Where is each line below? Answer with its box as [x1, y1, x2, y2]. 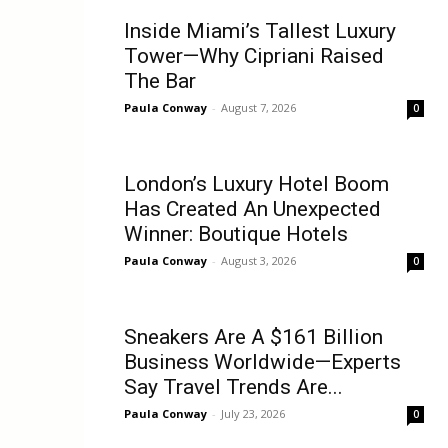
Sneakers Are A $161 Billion [124, 324, 383, 349]
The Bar [124, 68, 196, 93]
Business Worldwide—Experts [124, 349, 401, 374]
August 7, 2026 [221, 99, 296, 115]
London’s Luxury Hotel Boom [124, 171, 389, 196]
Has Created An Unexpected [124, 196, 381, 221]
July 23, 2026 [221, 405, 285, 421]
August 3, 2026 [221, 252, 296, 268]
